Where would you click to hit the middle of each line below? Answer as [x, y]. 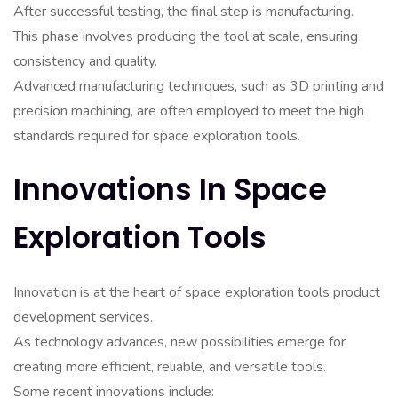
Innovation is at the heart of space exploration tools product [197, 292]
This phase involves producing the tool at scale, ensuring [186, 36]
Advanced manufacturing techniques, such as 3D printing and [199, 86]
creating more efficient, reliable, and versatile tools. [170, 367]
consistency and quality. [85, 61]
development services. [83, 317]
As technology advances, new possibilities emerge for [179, 342]
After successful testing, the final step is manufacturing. [183, 12]
